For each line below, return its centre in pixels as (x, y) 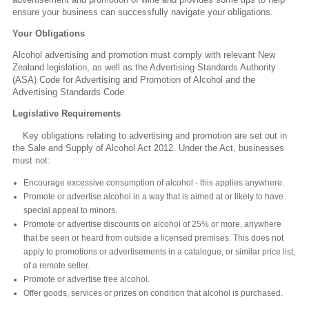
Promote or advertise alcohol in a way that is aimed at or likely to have (153, 196)
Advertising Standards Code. (70, 92)
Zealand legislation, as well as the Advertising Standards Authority (144, 68)
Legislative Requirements (67, 114)
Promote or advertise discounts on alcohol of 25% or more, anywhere (152, 224)
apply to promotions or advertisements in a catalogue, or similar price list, (159, 251)
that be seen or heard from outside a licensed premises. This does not (153, 238)
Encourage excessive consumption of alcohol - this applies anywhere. (154, 182)
